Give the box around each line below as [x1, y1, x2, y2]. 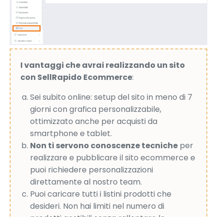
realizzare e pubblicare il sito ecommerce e [30, 152, 195, 163]
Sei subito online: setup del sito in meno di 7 [30, 91, 192, 103]
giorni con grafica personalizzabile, [30, 103, 161, 115]
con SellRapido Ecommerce [20, 71, 132, 83]
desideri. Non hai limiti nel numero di [30, 200, 164, 212]
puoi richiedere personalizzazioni [30, 164, 153, 175]
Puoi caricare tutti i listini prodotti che [30, 188, 171, 200]
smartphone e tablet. [30, 127, 112, 139]
